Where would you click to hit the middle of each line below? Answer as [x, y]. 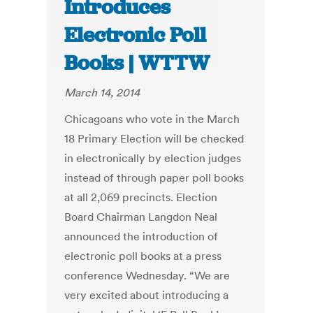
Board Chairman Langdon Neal [141, 217]
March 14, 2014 [102, 93]
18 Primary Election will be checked [154, 139]
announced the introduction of [141, 236]
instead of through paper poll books [154, 178]
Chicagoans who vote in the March [152, 119]
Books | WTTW [137, 63]
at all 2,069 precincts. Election [141, 197]
